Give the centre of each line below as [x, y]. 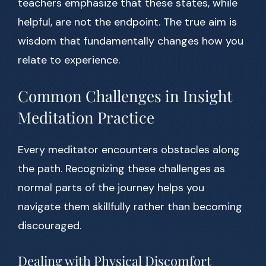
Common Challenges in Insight [125, 96]
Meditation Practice [86, 118]
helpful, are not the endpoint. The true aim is [127, 22]
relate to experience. [69, 60]
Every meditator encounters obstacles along [129, 150]
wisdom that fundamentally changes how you [131, 41]
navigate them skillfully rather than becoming [130, 207]
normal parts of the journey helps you [111, 188]
